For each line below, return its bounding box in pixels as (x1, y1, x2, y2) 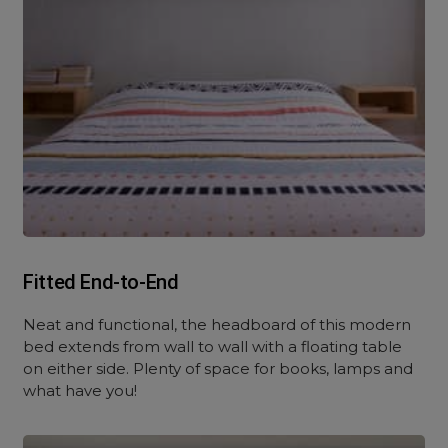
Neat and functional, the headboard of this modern (23, 315, 412, 334)
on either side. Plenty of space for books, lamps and (23, 359, 414, 378)
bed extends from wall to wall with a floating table (23, 337, 403, 356)
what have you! (23, 381, 138, 400)
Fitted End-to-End (23, 270, 179, 294)
